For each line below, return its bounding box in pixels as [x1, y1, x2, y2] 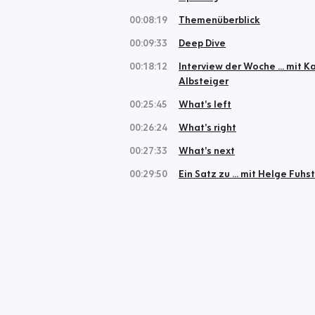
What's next [179, 144, 235, 157]
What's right [179, 121, 236, 134]
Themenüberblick [179, 13, 260, 26]
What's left [179, 98, 231, 110]
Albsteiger [179, 75, 229, 87]
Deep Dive [179, 37, 226, 49]
